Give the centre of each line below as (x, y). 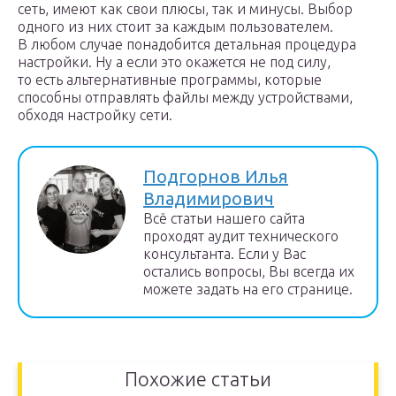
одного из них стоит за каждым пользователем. (175, 27)
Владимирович (209, 198)
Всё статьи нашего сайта (224, 218)
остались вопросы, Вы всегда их (249, 271)
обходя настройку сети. (95, 115)
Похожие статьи (198, 379)
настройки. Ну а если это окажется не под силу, (174, 62)
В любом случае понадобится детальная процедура (187, 44)
